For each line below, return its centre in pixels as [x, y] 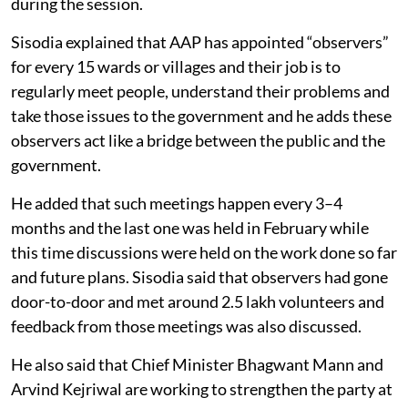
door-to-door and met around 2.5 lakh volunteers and [198, 301]
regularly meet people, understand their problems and [200, 91]
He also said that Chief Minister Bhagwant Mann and [197, 364]
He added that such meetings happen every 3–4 [177, 203]
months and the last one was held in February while [190, 227]
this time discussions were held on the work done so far [204, 252]
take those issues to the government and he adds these [201, 115]
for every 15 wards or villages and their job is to [176, 66]
